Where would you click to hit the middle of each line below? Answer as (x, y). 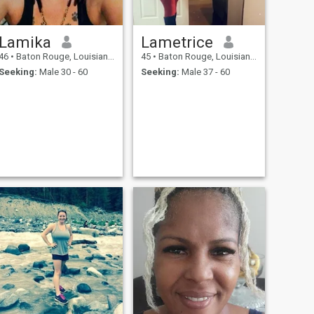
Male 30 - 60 (62, 72)
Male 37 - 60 (204, 72)
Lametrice (177, 42)
